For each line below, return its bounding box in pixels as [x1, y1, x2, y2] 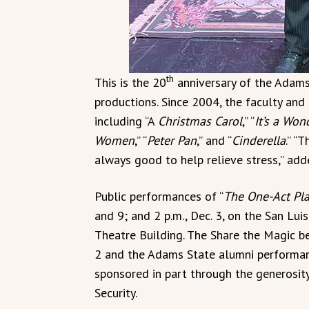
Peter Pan [147, 132, 197, 148]
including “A [94, 112, 158, 129]
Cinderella [232, 132, 286, 148]
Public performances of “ [94, 188, 223, 204]
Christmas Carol [158, 112, 242, 129]
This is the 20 [94, 74, 166, 90]
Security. [94, 284, 137, 301]
